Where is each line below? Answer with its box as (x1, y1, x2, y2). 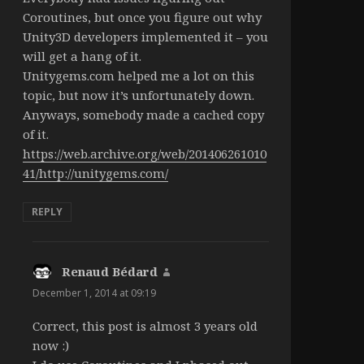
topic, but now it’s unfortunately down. (22, 86, 254, 103)
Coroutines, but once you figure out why (22, 8, 262, 25)
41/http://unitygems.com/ (22, 164, 168, 181)
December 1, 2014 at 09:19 (32, 285, 156, 300)
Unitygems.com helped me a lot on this (22, 67, 254, 84)
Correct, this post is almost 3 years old (32, 318, 258, 335)
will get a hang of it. (22, 47, 141, 64)
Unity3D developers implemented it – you (22, 28, 268, 45)
